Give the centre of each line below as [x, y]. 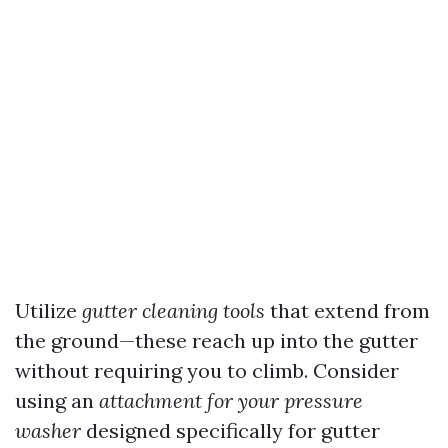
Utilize [48, 310]
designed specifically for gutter [230, 430]
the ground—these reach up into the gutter [216, 340]
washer [48, 430]
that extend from [347, 310]
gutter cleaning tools [173, 310]
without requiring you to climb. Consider [207, 370]
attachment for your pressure [231, 400]
